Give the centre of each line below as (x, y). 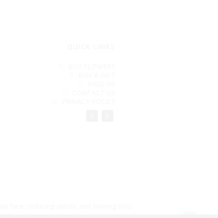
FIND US (101, 84)
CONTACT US (93, 92)
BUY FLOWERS (91, 66)
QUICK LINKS (91, 47)
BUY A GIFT (97, 75)
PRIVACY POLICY (88, 101)
